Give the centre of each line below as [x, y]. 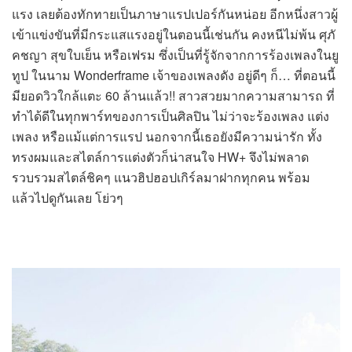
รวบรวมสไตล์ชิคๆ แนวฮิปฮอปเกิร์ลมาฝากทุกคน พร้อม [161, 177]
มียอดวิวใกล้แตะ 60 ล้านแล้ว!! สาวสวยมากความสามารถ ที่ [173, 95]
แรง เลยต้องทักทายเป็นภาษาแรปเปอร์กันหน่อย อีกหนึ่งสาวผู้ [175, 14]
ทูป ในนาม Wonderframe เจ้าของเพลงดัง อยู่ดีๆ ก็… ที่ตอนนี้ [174, 75]
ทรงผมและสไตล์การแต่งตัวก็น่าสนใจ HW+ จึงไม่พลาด [160, 157]
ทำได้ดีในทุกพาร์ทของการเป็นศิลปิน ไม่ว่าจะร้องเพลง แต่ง [170, 116]
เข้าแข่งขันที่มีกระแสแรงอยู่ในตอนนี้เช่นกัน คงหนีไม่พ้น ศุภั [174, 34]
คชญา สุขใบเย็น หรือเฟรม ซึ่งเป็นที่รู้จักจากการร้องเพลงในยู [175, 55]
